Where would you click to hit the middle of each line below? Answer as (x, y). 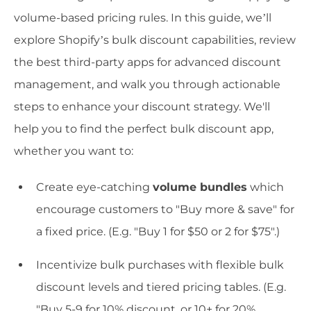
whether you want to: (74, 151)
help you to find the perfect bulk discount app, (144, 128)
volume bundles (200, 187)
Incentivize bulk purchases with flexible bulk (160, 264)
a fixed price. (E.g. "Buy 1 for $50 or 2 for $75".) (158, 231)
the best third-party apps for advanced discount (148, 62)
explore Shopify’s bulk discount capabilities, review (155, 40)
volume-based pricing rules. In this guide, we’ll (143, 17)
